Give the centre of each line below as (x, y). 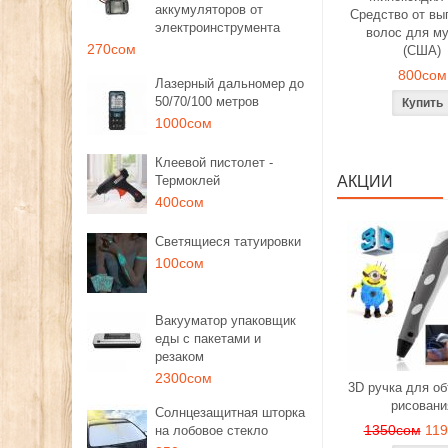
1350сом (392, 430)
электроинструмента (217, 27)
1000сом (183, 123)
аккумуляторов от (209, 9)
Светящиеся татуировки (228, 241)
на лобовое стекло (211, 430)
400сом (179, 202)
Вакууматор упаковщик (225, 320)
